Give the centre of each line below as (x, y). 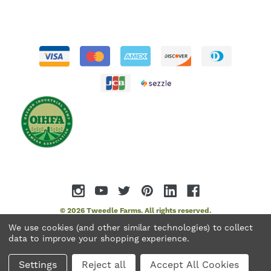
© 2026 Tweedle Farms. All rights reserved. (135, 211)
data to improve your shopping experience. (99, 239)
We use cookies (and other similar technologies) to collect (131, 228)
